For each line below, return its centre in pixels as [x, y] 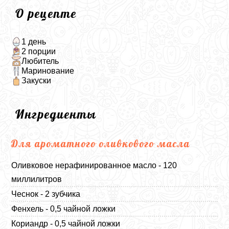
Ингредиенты [56, 114]
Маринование [48, 71]
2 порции [38, 51]
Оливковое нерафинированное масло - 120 [94, 165]
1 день [33, 41]
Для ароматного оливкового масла [101, 143]
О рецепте [46, 13]
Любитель [40, 61]
